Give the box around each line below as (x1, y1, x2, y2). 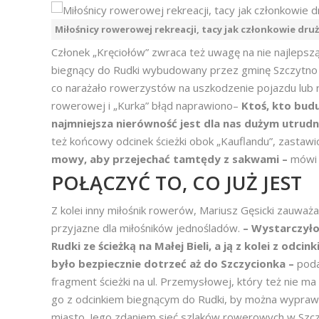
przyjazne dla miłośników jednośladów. (51, 221, 243, 235)
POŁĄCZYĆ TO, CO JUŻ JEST (51, 169, 302, 196)
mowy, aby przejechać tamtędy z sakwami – (51, 152, 291, 166)
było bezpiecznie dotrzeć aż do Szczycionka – (51, 256, 297, 271)
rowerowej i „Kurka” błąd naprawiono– (51, 98, 239, 113)
